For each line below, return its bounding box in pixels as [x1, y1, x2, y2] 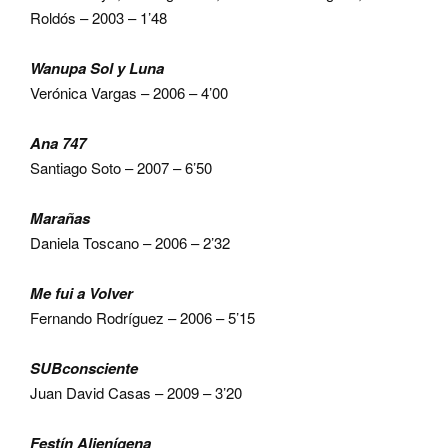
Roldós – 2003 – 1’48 [30, 7, 167, 28]
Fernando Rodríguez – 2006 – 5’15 [30, 307, 255, 328]
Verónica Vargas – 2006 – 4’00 [30, 82, 228, 103]
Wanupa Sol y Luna [30, 57, 164, 79]
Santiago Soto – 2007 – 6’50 [30, 157, 212, 178]
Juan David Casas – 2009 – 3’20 [30, 382, 242, 403]
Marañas [30, 207, 90, 229]
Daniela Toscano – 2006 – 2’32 [30, 232, 230, 253]
